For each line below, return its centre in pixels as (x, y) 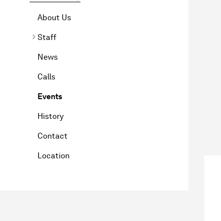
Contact (53, 136)
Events (50, 96)
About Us (54, 17)
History (51, 116)
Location (54, 155)
